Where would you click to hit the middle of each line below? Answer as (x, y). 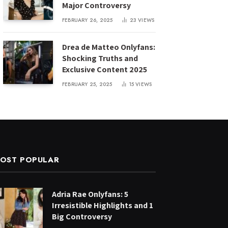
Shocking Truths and (100, 58)
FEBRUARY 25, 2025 (87, 84)
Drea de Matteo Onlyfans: (109, 47)
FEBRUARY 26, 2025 (88, 20)
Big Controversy (82, 217)
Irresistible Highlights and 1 (103, 205)
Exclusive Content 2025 (105, 69)
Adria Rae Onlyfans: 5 (90, 194)
